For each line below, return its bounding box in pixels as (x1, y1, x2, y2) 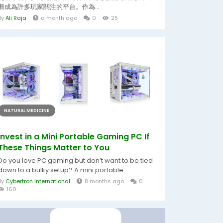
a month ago (41, 14, 77, 22)
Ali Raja (5, 14, 26, 22)
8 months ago (85, 177, 124, 185)
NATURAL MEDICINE (4, 108, 49, 113)
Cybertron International (5, 177, 70, 185)
